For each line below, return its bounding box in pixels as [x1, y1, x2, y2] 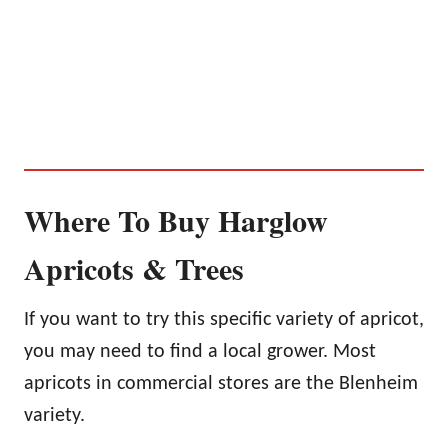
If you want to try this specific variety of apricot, [24, 309, 424, 330]
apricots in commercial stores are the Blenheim [24, 373, 418, 394]
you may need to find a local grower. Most [24, 341, 376, 362]
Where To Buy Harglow [24, 197, 328, 242]
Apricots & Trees [24, 245, 244, 290]
